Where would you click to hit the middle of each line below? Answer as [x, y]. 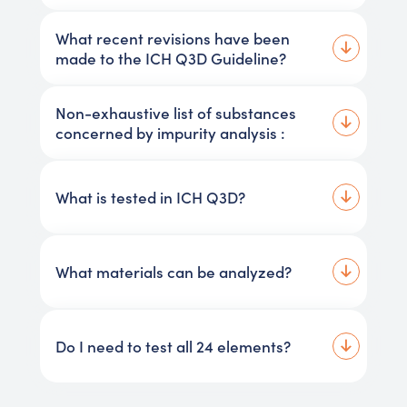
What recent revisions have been [172, 39]
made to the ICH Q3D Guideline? [170, 59]
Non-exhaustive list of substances [175, 113]
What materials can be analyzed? [173, 272]
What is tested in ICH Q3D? [150, 198]
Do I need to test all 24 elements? [173, 347]
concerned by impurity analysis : [170, 133]
